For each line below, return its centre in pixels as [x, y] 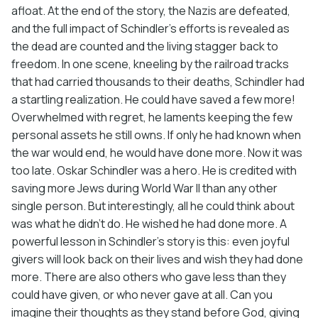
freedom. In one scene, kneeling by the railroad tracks [150, 64]
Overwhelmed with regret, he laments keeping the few [152, 117]
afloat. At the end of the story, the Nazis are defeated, [151, 10]
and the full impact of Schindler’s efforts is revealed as [150, 28]
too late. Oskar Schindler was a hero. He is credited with [154, 170]
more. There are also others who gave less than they [149, 276]
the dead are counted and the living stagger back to [145, 46]
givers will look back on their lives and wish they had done [157, 259]
